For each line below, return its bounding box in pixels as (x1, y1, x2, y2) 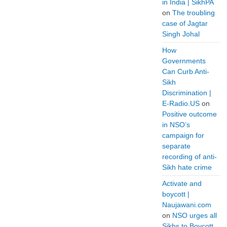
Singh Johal (162, 30, 200, 38)
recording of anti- (162, 153, 217, 161)
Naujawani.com (162, 201, 211, 209)
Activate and (162, 179, 202, 187)
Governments (162, 57, 206, 65)
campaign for (162, 131, 204, 139)
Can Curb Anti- (162, 67, 209, 75)
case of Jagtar (162, 19, 208, 27)
